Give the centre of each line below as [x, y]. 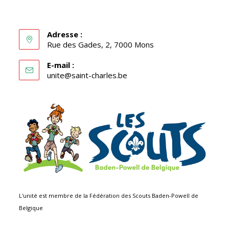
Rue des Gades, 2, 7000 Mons [101, 45]
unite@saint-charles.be [87, 75]
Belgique [31, 208]
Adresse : [65, 35]
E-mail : [61, 65]
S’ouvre [139, 75]
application [145, 102]
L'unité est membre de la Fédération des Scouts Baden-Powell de [109, 195]
